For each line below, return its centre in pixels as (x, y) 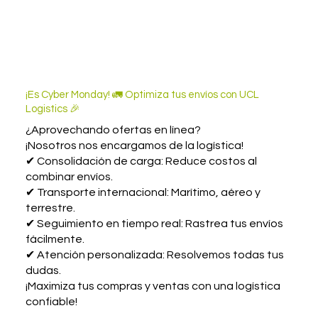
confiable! (51, 302)
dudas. (43, 271)
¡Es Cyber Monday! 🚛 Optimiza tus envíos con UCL (142, 95)
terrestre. (50, 208)
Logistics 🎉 (53, 109)
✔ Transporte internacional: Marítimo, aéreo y (143, 193)
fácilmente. (55, 240)
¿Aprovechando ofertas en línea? (113, 130)
